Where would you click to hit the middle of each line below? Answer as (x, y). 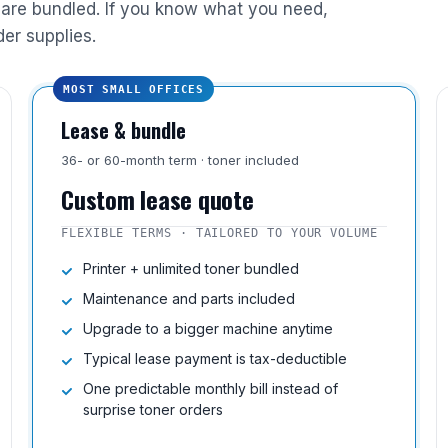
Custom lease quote (157, 199)
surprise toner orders (153, 409)
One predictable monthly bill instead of (210, 388)
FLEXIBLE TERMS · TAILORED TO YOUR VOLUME (219, 233)
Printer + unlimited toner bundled (191, 268)
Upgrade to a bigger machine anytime (208, 328)
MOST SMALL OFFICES (134, 89)
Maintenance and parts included (189, 298)
